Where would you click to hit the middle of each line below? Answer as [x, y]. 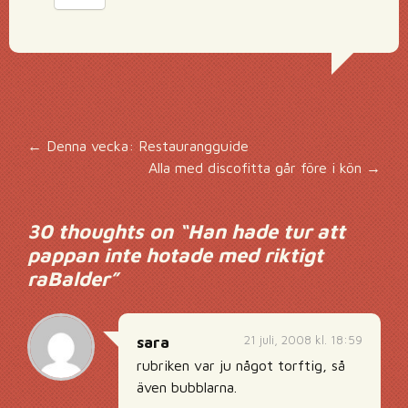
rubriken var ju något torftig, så [241, 365]
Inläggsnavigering [195, 162]
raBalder [68, 279]
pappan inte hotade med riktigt [175, 255]
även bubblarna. [187, 387]
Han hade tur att [266, 231]
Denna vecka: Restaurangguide [145, 146]
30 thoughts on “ [107, 231]
